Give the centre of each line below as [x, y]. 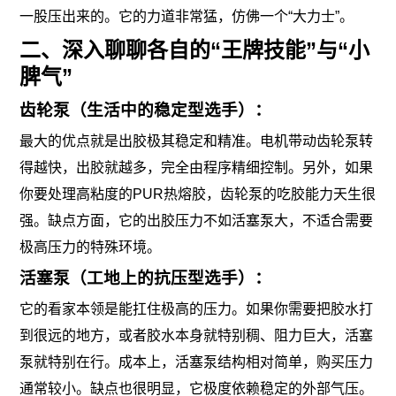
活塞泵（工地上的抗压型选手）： [146, 278]
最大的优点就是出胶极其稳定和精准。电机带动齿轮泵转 [197, 141]
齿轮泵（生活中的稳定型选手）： [146, 110]
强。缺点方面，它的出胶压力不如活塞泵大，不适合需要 [197, 220]
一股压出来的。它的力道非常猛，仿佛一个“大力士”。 [187, 17]
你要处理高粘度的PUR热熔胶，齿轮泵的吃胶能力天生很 [198, 194]
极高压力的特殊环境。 [91, 247]
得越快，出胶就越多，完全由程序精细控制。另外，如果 [197, 167]
